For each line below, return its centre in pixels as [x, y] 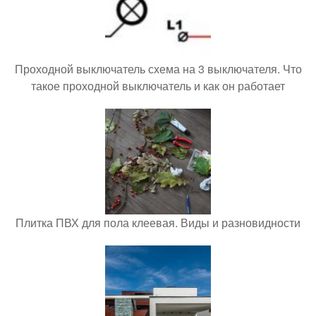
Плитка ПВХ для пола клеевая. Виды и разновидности [158, 223]
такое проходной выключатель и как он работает [158, 86]
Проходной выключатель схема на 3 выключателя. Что [158, 69]
